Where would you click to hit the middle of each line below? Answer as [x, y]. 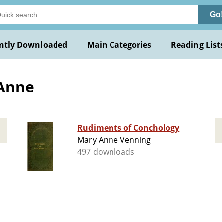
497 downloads [106, 152]
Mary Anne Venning [114, 140]
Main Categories [119, 45]
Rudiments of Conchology [129, 128]
